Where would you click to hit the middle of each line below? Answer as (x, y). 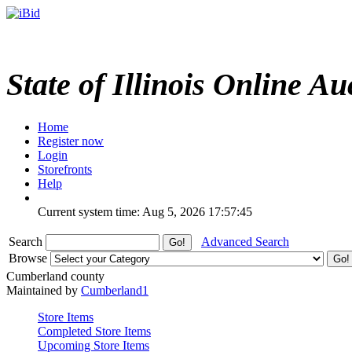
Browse (29, 258)
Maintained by (44, 290)
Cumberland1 (115, 290)
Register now (71, 141)
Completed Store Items (94, 331)
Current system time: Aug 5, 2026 (121, 211)
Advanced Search (245, 241)
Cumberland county (55, 276)
